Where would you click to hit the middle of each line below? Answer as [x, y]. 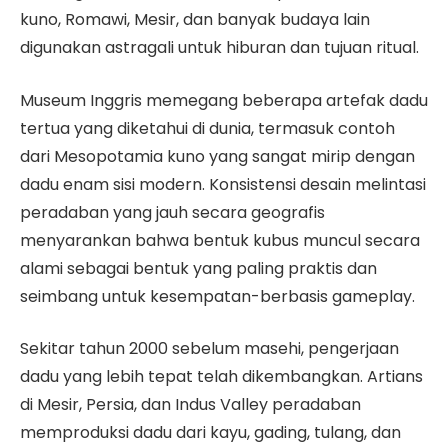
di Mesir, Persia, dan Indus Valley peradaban [190, 405]
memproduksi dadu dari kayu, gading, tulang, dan [210, 433]
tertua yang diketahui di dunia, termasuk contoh [207, 128]
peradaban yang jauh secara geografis [172, 212]
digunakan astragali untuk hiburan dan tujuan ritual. [219, 47]
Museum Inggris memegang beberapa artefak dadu [224, 100]
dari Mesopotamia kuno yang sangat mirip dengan [217, 156]
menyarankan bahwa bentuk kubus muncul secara [220, 240]
